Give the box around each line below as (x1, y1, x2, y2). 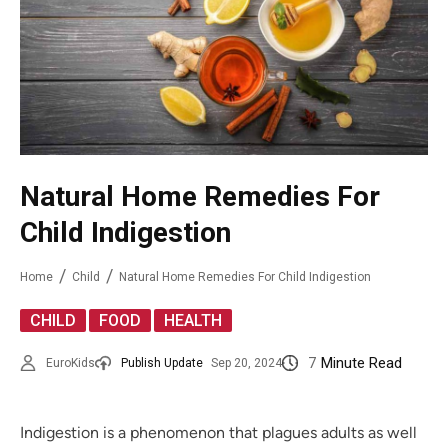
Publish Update (121, 356, 203, 371)
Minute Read (321, 354, 402, 373)
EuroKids (46, 356, 95, 371)
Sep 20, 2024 (211, 356, 282, 371)
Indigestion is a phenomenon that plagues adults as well (20, 423, 417, 443)
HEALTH (164, 311, 222, 331)
